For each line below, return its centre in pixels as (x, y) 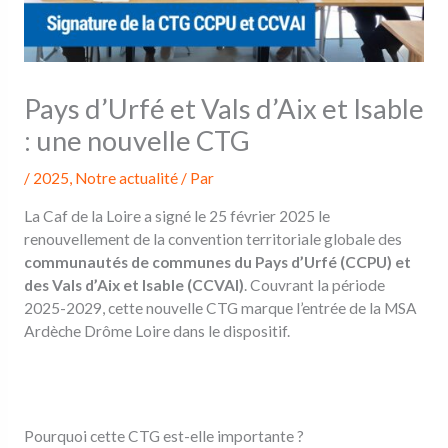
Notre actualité (126, 178)
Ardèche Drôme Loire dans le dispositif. (156, 330)
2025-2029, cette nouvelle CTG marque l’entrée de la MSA (220, 307)
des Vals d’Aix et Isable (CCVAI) (133, 284)
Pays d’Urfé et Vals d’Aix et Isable (223, 109)
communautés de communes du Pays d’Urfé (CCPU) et (217, 261)
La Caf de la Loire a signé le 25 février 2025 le (176, 215)
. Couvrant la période (314, 284)
